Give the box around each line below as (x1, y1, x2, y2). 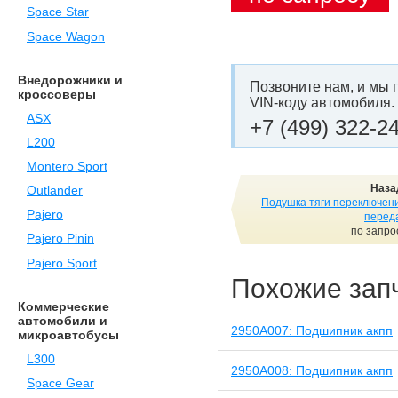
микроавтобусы (18, 327, 119, 342)
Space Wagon (27, 29, 105, 44)
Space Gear (27, 376, 94, 390)
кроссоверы (18, 86, 96, 101)
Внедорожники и (18, 72, 123, 87)
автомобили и (18, 313, 107, 328)
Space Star (27, 5, 89, 20)
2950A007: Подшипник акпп (231, 322, 393, 338)
